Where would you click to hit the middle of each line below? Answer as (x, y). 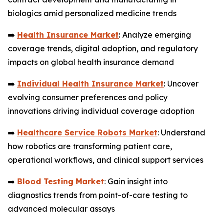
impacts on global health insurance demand (91, 62)
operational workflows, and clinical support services (106, 160)
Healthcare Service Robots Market (87, 133)
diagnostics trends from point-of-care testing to (98, 195)
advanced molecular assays (61, 209)
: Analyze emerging (155, 35)
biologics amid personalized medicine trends (92, 13)
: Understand (181, 133)
